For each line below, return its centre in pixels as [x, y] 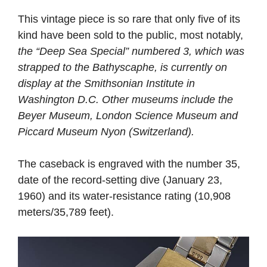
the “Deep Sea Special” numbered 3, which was [131, 52]
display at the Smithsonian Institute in [106, 84]
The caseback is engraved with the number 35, [129, 164]
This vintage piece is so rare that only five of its [129, 19]
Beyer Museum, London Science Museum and [128, 116]
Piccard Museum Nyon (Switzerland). [106, 132]
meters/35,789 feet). [66, 212]
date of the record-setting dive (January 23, [120, 180]
